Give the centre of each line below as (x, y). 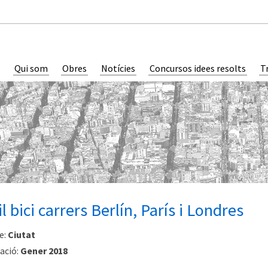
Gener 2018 (44, 251)
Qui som (31, 68)
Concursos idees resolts (198, 68)
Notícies (118, 68)
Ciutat (21, 235)
